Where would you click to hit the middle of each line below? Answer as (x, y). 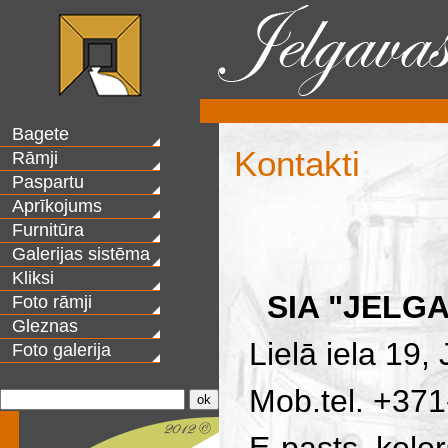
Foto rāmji (52, 302)
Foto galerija (61, 350)
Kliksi (33, 278)
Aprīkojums (57, 206)
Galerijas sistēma (81, 254)
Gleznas (45, 326)
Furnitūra (48, 230)
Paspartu (48, 182)
